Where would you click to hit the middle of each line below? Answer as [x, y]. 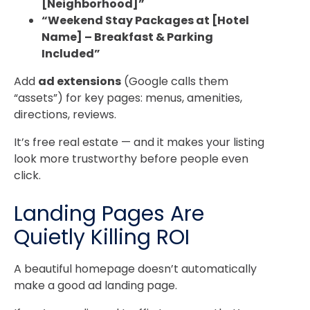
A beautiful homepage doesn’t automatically [135, 268]
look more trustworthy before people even [131, 159]
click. [27, 176]
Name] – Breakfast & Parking [127, 37]
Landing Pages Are [109, 213]
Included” [71, 54]
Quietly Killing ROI [102, 237]
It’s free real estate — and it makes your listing [139, 143]
